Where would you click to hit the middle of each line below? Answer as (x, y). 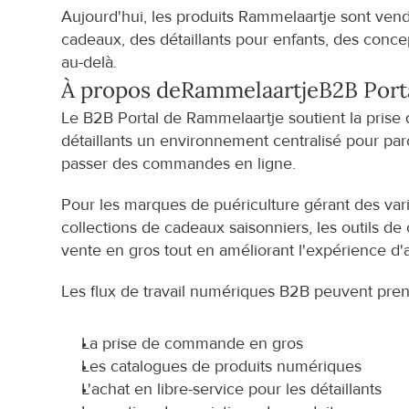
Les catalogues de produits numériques (222, 367)
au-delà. (89, 63)
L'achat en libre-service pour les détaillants (232, 389)
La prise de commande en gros (193, 344)
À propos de (121, 90)
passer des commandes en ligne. (179, 164)
